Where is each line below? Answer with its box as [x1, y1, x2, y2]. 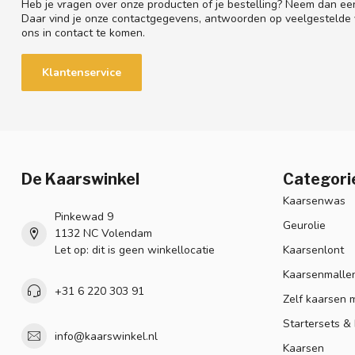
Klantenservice [42, 65, 121, 81]
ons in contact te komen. [21, 25, 145, 41]
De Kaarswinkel [21, 170, 139, 189]
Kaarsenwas [283, 193, 345, 209]
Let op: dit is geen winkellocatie [55, 242, 215, 258]
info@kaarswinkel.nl [55, 328, 158, 344]
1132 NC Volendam [55, 226, 152, 242]
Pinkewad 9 [55, 209, 113, 225]
